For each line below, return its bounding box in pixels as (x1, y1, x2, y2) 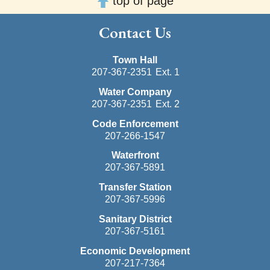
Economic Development (80, 245, 190, 256)
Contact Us (99, 22, 171, 43)
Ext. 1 (152, 66, 180, 77)
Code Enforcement (92, 118, 178, 129)
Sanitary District (98, 213, 172, 224)
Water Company (98, 86, 172, 97)
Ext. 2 (152, 98, 180, 109)
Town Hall (113, 54, 157, 65)
